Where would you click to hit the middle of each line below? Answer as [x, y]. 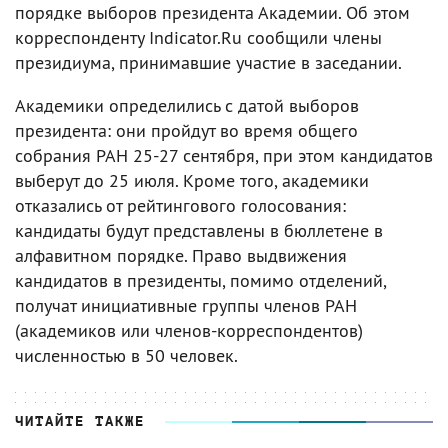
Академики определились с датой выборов [187, 105]
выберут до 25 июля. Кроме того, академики [192, 180]
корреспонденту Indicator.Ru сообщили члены [198, 37]
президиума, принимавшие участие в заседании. [208, 62]
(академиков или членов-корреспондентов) [189, 330]
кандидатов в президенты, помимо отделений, [200, 280]
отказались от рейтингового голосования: [180, 205]
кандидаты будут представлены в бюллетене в [199, 230]
